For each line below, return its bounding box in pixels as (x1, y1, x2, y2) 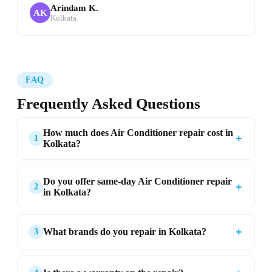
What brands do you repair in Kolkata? (43, 226, 206, 237)
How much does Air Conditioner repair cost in (43, 127, 233, 138)
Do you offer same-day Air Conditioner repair (43, 176, 232, 186)
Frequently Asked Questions (17, 95, 200, 112)
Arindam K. (50, 2, 98, 13)
